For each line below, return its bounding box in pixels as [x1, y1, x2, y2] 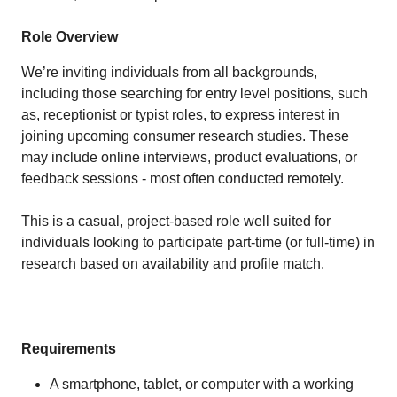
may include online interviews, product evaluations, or [21, 150, 357, 165]
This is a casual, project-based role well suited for [21, 214, 331, 229]
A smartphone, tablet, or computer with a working [50, 377, 354, 392]
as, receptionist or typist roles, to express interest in [21, 107, 339, 122]
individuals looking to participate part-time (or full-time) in [21, 235, 375, 250]
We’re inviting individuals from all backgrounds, [21, 65, 317, 80]
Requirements [21, 341, 116, 356]
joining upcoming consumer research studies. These [21, 128, 349, 144]
